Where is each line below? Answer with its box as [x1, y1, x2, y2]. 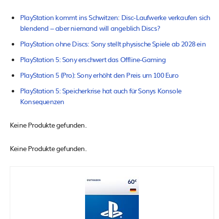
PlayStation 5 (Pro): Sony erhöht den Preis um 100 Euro [20, 70, 178, 80]
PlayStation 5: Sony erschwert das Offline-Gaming [20, 54, 166, 65]
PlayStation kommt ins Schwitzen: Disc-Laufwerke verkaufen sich [20, 12, 210, 22]
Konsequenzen [20, 96, 65, 107]
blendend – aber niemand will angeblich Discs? [20, 23, 160, 33]
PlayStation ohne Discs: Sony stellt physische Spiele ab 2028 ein [20, 39, 206, 49]
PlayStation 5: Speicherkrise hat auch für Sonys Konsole [20, 86, 182, 96]
